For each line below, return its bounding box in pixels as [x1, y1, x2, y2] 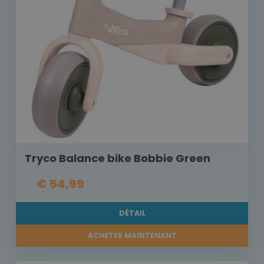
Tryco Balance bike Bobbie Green [25, 151, 210, 166]
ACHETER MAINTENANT [87, 230, 177, 241]
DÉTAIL [118, 208, 146, 219]
